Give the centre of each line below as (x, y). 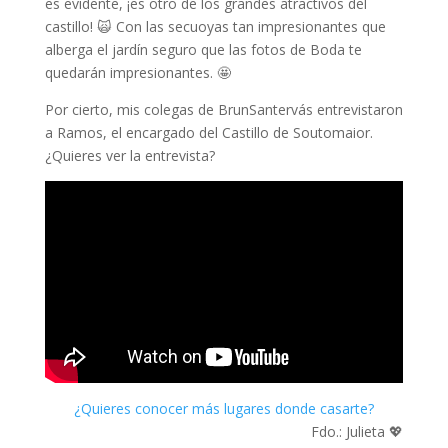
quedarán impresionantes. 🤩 (137, 73)
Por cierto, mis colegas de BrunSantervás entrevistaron (223, 110)
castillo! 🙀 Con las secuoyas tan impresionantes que (215, 27)
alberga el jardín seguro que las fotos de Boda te (203, 50)
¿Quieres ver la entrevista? (129, 156)
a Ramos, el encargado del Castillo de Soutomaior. (208, 133)
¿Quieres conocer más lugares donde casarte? (223, 408)
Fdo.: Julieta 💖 (357, 431)
